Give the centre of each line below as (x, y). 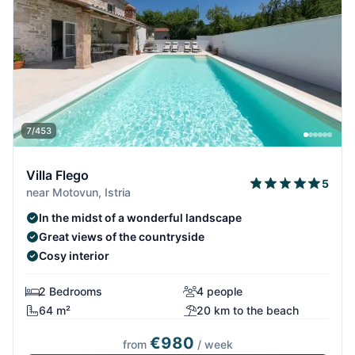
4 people (219, 292)
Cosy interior (74, 256)
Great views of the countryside (122, 237)
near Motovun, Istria (78, 193)
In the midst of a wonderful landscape (140, 218)
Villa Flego (57, 176)
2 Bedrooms (71, 292)
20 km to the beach (248, 311)
